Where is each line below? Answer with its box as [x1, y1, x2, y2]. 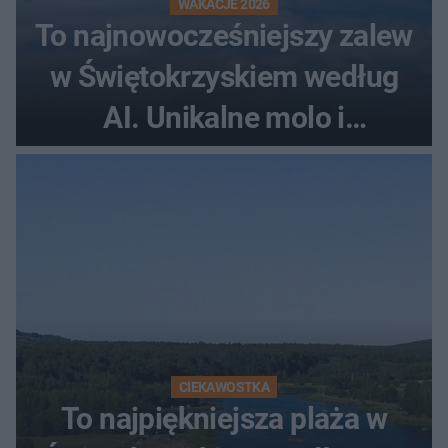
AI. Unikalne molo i [103, 99, 345, 135]
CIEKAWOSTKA [178, 378, 270, 395]
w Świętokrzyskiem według [49, 58, 399, 94]
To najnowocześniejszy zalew [35, 17, 413, 53]
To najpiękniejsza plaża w [61, 400, 387, 436]
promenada [150, 140, 298, 176]
